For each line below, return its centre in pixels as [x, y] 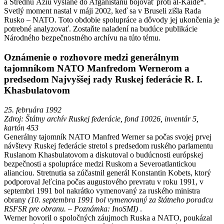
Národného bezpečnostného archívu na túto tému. [82, 38]
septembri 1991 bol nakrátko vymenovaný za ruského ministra [102, 190]
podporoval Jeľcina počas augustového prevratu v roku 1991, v [104, 181]
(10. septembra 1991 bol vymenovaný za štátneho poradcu [120, 199]
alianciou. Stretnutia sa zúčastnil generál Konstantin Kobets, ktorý [107, 172]
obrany [16, 199]
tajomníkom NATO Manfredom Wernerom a [97, 68]
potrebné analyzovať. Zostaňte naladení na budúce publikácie [101, 29]
